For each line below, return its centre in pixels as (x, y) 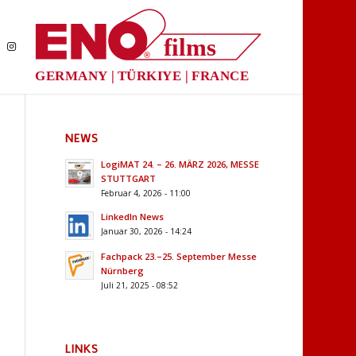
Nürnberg (123, 271)
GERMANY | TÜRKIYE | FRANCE (142, 75)
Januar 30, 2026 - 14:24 (147, 231)
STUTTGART (129, 178)
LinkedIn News (133, 217)
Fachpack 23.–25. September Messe (179, 256)
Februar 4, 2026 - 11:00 (146, 193)
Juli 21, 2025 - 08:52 (140, 285)
